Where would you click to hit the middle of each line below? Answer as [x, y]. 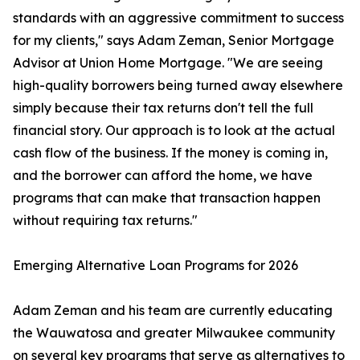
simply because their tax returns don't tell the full [163, 108]
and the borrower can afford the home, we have [163, 176]
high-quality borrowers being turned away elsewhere [178, 86]
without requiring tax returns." [105, 221]
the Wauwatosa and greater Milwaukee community [174, 333]
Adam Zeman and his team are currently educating [173, 311]
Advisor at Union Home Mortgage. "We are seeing [168, 63]
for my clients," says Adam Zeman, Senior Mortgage [174, 41]
